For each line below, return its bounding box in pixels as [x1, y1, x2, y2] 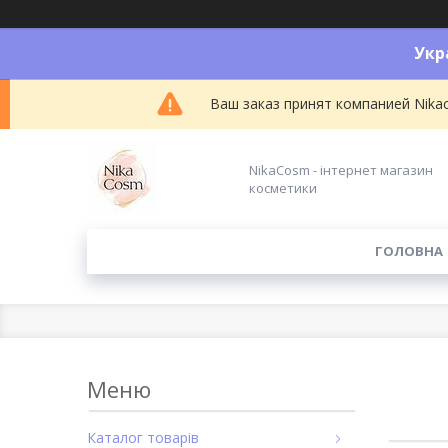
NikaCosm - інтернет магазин [249, 161, 434, 179]
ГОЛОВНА [374, 242, 443, 260]
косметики [249, 179, 318, 197]
